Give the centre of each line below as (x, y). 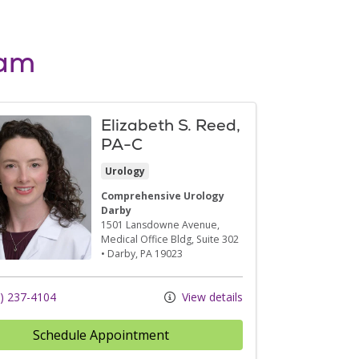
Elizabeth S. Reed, (171, 125)
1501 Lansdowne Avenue (159, 224)
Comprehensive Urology (163, 196)
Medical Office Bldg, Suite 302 (170, 239)
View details (211, 296)
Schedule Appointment (101, 335)
